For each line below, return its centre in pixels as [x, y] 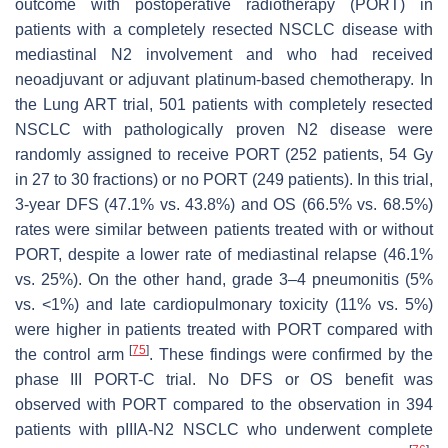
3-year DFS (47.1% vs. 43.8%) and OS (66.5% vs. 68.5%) [224, 204]
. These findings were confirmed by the [291, 354]
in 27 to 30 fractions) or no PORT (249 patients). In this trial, [224, 179]
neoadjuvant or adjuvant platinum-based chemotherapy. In [224, 79]
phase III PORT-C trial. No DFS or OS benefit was [224, 379]
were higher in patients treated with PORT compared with [224, 329]
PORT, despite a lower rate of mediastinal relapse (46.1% [224, 254]
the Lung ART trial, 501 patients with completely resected [224, 104]
